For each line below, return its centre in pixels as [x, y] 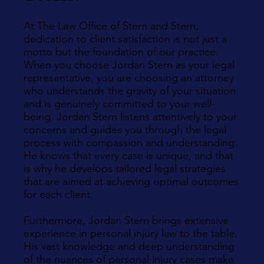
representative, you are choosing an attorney [129, 78]
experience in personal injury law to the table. [131, 233]
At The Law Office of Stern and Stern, [111, 26]
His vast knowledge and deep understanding [129, 246]
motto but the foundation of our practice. [121, 52]
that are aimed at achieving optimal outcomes [131, 181]
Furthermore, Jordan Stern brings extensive [126, 220]
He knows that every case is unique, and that [128, 156]
